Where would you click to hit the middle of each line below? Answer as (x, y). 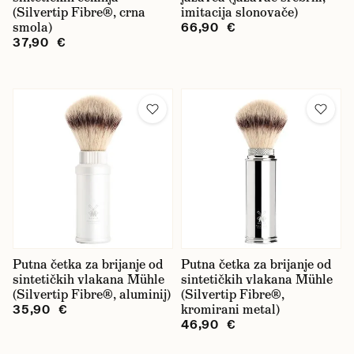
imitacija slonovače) (239, 12)
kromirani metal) (230, 309)
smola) (32, 27)
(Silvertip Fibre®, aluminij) (92, 294)
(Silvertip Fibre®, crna (79, 12)
